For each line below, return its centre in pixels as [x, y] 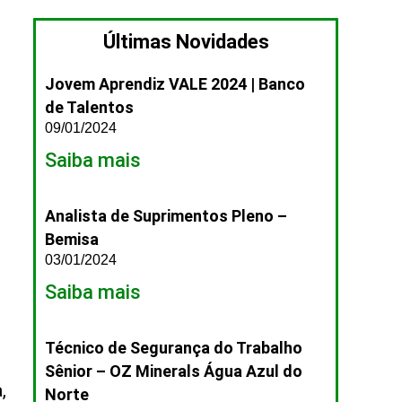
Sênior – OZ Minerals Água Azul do [174, 371]
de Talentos [90, 107]
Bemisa [72, 239]
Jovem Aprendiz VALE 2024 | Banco [175, 84]
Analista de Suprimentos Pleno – [166, 216]
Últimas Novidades [186, 42]
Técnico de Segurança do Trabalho [174, 348]
